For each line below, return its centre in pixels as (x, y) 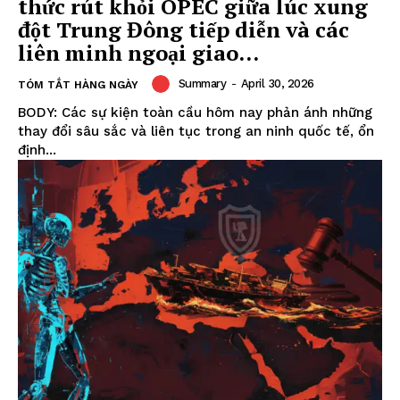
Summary (202, 84)
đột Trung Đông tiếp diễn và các (183, 29)
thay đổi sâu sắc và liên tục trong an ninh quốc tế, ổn (196, 131)
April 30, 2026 (277, 84)
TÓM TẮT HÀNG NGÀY (78, 84)
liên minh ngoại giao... (138, 52)
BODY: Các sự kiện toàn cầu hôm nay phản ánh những (195, 112)
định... (37, 150)
